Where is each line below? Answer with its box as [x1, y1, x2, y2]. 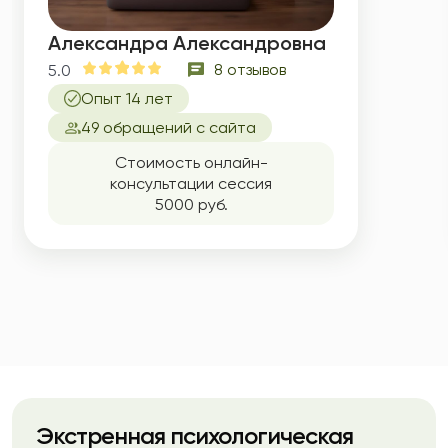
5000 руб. [154, 195, 228, 214]
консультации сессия [110, 174, 272, 193]
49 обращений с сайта [81, 118, 256, 137]
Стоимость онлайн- [114, 153, 268, 172]
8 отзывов [214, 60, 286, 79]
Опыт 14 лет [81, 89, 173, 108]
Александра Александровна [48, 31, 326, 55]
